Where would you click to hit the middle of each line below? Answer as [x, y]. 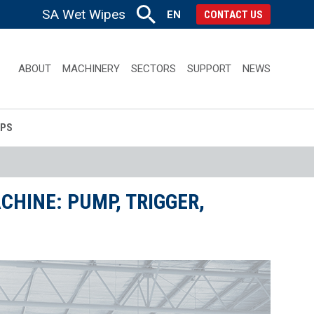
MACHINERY [91, 68]
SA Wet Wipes [83, 14]
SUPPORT [209, 68]
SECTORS [153, 68]
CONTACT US [233, 14]
